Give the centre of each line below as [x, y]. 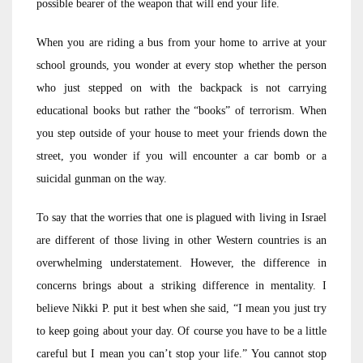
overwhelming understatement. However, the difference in [181, 263]
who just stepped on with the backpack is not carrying [181, 88]
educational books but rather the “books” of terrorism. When [181, 111]
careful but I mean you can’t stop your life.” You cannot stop [181, 354]
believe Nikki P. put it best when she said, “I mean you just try [181, 308]
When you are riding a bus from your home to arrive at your [181, 43]
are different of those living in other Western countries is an [181, 240]
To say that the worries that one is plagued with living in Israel [181, 218]
